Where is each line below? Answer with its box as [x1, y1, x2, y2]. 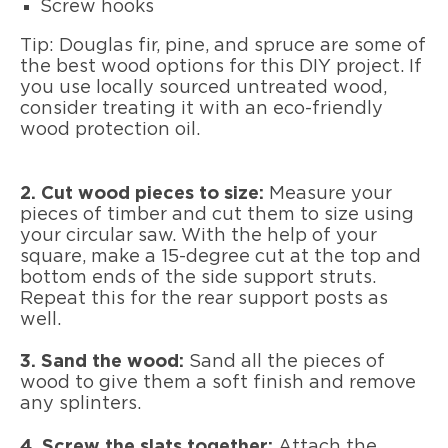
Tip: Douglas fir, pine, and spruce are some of [20, 37, 426, 56]
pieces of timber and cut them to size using [20, 205, 414, 224]
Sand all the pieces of [184, 353, 385, 372]
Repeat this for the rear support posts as [20, 289, 388, 308]
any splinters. [20, 395, 141, 414]
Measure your [264, 184, 392, 203]
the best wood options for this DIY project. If [20, 58, 422, 77]
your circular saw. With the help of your [20, 226, 377, 245]
